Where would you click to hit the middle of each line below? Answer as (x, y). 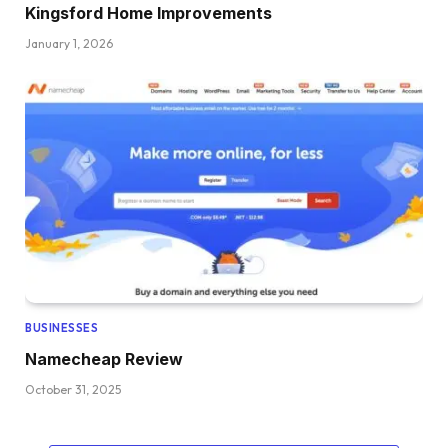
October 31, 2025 (73, 389)
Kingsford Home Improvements (148, 12)
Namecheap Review (104, 358)
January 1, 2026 (69, 43)
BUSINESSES (62, 327)
